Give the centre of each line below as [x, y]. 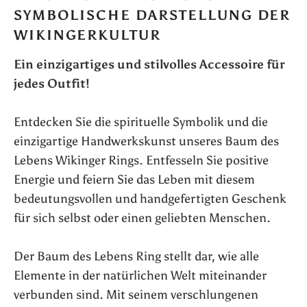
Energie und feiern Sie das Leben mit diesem [134, 180]
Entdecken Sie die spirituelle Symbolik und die [141, 122]
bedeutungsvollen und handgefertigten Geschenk [150, 199]
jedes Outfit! [52, 84]
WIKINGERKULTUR [87, 35]
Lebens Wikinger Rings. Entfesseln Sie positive [141, 161]
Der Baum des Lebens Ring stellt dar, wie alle [136, 257]
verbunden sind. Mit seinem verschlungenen [136, 295]
